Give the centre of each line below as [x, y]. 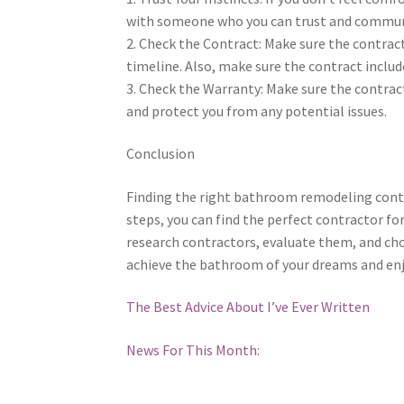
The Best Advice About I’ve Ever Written [248, 307]
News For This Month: [193, 350]
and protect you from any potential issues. [257, 110]
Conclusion [161, 154]
